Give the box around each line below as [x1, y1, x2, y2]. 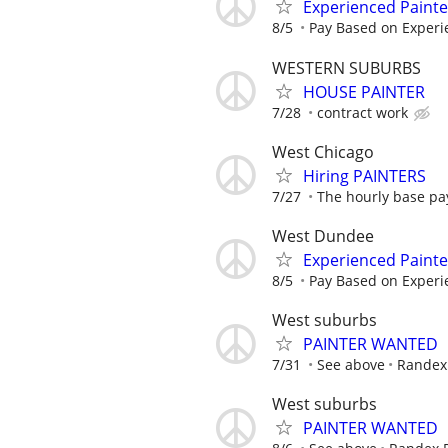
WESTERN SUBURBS [272, 56, 421, 79]
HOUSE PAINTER [303, 80, 425, 103]
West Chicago [272, 140, 374, 163]
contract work [317, 102, 408, 122]
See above [317, 355, 385, 375]
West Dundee [272, 224, 374, 247]
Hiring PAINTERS [303, 164, 426, 187]
